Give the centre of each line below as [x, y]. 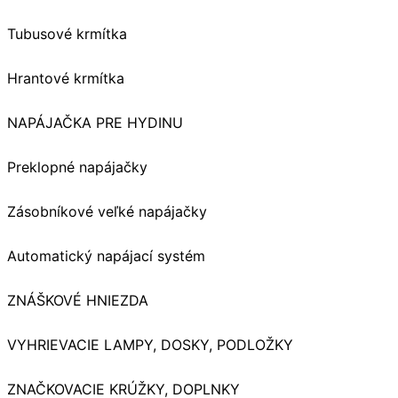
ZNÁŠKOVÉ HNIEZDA [78, 300]
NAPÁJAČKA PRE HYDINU [95, 122]
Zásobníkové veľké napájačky [107, 211]
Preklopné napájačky [77, 167]
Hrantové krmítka [66, 78]
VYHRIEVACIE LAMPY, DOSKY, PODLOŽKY [150, 344]
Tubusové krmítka [67, 33]
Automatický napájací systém [106, 255]
